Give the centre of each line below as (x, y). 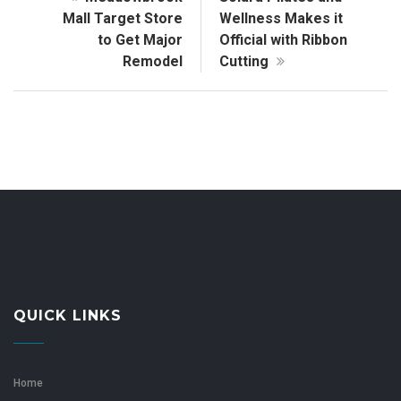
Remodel (153, 62)
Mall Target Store (123, 19)
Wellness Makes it (281, 19)
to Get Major (140, 40)
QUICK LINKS (68, 316)
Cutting (246, 62)
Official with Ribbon (283, 40)
